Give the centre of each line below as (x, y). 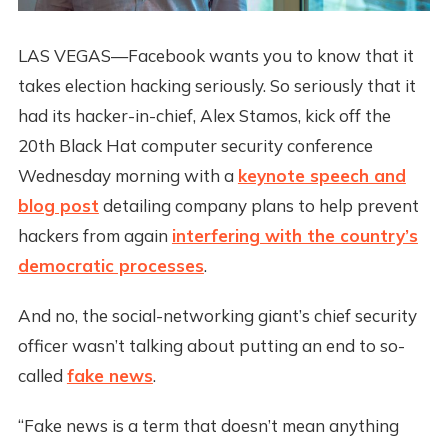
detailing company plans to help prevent (258, 206)
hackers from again (94, 236)
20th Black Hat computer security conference (195, 146)
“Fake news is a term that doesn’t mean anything (208, 426)
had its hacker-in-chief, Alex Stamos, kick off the (204, 116)
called (42, 376)
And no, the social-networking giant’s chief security (217, 316)
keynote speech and (321, 176)
